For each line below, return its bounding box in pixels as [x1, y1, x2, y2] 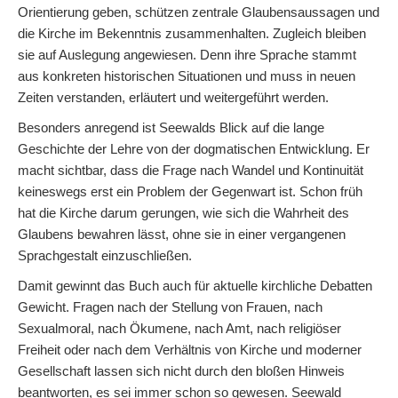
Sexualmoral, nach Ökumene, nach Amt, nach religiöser [18, 320, 341, 336]
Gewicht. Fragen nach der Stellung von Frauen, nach [18, 298, 322, 314]
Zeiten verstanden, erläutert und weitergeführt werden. [18, 89, 329, 105]
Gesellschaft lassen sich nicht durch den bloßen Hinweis [18, 362, 345, 378]
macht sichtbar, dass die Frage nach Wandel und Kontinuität [18, 162, 363, 178]
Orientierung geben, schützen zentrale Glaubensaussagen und [18, 4, 379, 20]
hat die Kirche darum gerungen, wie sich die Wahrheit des [18, 204, 349, 220]
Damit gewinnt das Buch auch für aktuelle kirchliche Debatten [18, 277, 372, 293]
